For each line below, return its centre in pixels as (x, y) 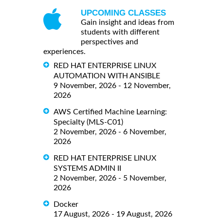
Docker (66, 204)
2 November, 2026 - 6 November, (110, 132)
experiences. (64, 52)
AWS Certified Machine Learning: (110, 112)
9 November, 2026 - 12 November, (112, 85)
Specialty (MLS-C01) (88, 122)
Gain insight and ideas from (127, 23)
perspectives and (109, 42)
